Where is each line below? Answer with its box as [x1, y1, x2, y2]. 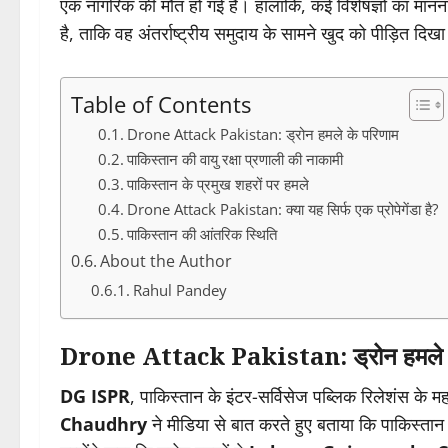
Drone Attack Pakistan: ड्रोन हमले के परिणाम [127, 124, 400, 146]
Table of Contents [71, 89, 251, 119]
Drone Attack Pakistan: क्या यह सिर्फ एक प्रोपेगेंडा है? [127, 199, 439, 221]
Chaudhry [60, 412, 147, 437]
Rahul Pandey [132, 280, 227, 301]
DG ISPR [60, 384, 130, 409]
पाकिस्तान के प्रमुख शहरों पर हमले [127, 174, 310, 196]
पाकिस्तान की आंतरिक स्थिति [127, 224, 278, 246]
